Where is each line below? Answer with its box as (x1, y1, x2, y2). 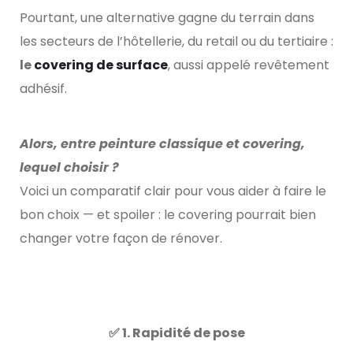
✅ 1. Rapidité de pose (108, 324, 245, 343)
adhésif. (20, 80, 67, 98)
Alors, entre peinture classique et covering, (20, 135, 305, 154)
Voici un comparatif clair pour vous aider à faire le (20, 182, 326, 201)
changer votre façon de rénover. (20, 229, 222, 248)
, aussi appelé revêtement (168, 56, 329, 75)
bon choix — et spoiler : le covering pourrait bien (20, 206, 316, 225)
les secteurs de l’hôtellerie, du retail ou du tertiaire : (20, 32, 333, 51)
